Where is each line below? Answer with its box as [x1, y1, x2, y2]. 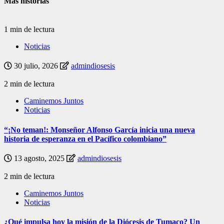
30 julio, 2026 [12, 61, 60, 70]
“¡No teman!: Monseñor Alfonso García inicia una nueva [4, 125, 195, 134]
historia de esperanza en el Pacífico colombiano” [4, 134, 166, 143]
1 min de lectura [4, 25, 54, 34]
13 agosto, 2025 [12, 154, 66, 163]
